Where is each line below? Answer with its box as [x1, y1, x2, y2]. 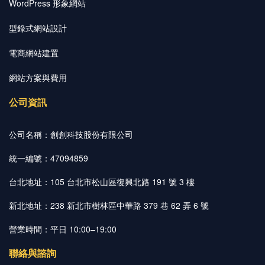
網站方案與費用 [9, 72, 67, 84]
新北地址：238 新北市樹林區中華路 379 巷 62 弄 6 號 [9, 199, 209, 212]
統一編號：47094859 [9, 152, 88, 164]
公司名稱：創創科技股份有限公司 [9, 128, 133, 141]
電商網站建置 [9, 47, 59, 59]
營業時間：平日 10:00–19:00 [9, 223, 117, 235]
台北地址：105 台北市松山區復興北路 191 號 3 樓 [9, 176, 195, 188]
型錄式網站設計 [9, 22, 67, 34]
